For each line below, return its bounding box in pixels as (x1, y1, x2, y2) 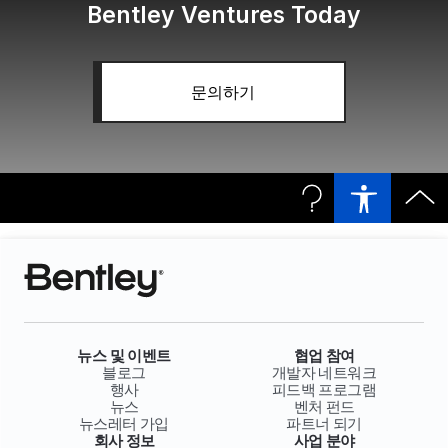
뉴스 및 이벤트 (77, 346, 171, 365)
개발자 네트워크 (271, 363, 377, 382)
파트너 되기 (286, 414, 362, 433)
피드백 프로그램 (271, 380, 377, 399)
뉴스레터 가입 (79, 414, 169, 433)
